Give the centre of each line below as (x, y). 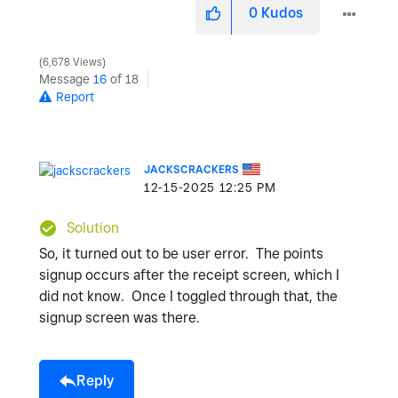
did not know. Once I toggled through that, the (188, 297)
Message (66, 80)
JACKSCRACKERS (191, 170)
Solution (93, 228)
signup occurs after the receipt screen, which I (189, 275)
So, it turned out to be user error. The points (181, 254)
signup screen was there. (123, 318)
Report (75, 97)
